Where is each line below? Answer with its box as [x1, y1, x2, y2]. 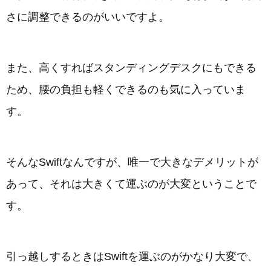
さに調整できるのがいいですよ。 [6, 11, 169, 23]
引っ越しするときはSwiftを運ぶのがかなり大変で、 [6, 250, 258, 263]
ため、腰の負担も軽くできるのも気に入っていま [6, 83, 246, 96]
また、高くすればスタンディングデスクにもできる [6, 62, 256, 74]
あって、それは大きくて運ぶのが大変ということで [6, 178, 256, 190]
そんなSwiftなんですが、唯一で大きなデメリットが [6, 156, 258, 168]
